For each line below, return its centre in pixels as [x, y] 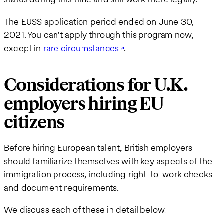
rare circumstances [81, 48]
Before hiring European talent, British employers [98, 148]
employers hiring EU [84, 104]
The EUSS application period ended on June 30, [99, 22]
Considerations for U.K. [96, 85]
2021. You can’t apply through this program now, [99, 35]
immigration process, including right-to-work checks [108, 174]
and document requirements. [62, 188]
